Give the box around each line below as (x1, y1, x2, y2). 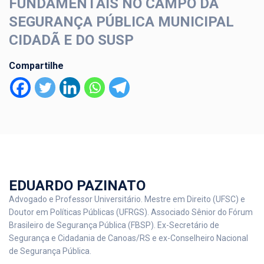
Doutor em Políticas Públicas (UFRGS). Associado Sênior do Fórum (9, 207, 253, 217)
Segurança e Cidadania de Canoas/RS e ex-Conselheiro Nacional (9, 233, 248, 243)
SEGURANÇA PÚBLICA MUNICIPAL (9, 14, 234, 31)
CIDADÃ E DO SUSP (9, 32, 134, 49)
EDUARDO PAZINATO (9, 177, 146, 194)
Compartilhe (9, 60, 64, 72)
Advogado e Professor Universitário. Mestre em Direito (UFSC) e (9, 194, 245, 204)
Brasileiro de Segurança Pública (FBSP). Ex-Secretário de (9, 220, 219, 230)
